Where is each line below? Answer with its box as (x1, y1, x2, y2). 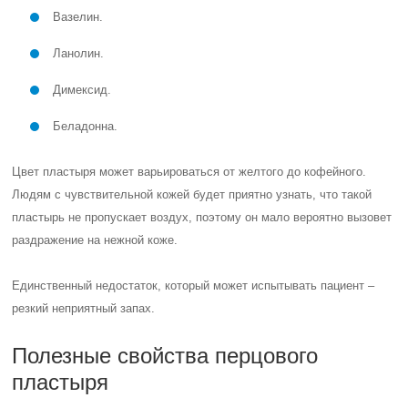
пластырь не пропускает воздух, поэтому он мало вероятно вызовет (12, 210, 393, 224)
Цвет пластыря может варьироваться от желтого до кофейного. (12, 165, 367, 178)
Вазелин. (53, 10, 104, 24)
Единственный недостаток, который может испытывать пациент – (12, 279, 375, 292)
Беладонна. (53, 119, 118, 133)
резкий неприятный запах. (12, 301, 156, 315)
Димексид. (53, 83, 112, 97)
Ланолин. (53, 46, 105, 60)
